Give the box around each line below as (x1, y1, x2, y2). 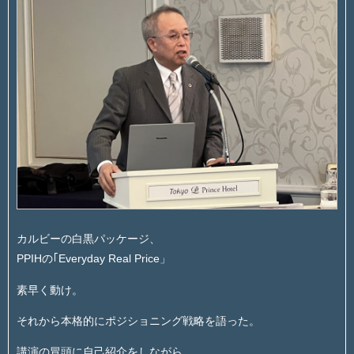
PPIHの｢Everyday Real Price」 (17, 252, 171, 265)
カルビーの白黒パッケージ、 (17, 232, 160, 246)
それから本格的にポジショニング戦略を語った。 (17, 314, 260, 327)
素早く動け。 (17, 283, 83, 296)
